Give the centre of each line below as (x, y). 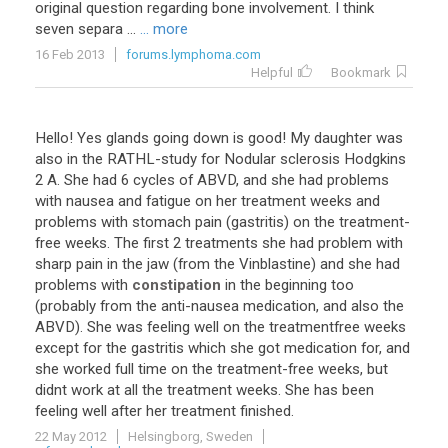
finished (265, 411)
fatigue (168, 201)
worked (87, 369)
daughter (343, 138)
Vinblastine (275, 264)
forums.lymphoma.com (193, 54)
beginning (296, 285)
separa (100, 29)
